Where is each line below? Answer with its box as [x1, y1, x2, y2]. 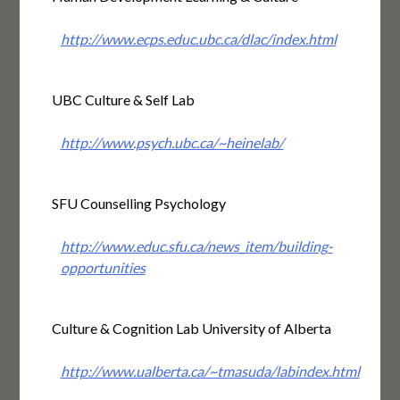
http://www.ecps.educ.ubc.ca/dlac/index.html [60, 30, 337, 48]
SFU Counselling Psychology [51, 195, 226, 212]
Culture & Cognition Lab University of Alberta [51, 320, 331, 337]
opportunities [60, 259, 146, 277]
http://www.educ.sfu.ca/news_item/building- [60, 237, 333, 255]
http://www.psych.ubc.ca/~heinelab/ [60, 134, 284, 152]
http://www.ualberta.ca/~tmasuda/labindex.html [60, 362, 360, 380]
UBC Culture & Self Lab [51, 91, 195, 109]
